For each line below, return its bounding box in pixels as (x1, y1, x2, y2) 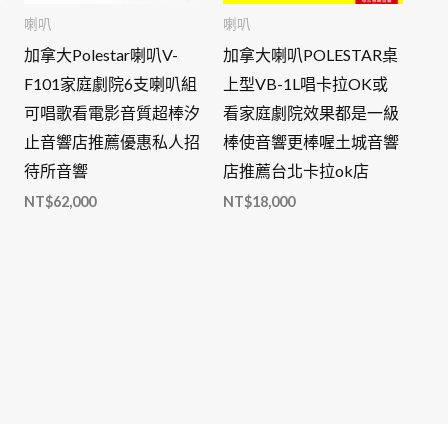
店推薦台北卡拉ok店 (223, 161, 370, 181)
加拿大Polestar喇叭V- (23, 45, 178, 65)
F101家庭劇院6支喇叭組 (23, 74, 197, 94)
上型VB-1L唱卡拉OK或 (223, 74, 389, 94)
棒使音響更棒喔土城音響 (223, 132, 400, 152)
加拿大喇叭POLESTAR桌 (223, 45, 399, 65)
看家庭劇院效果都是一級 (223, 103, 400, 123)
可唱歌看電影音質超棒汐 (23, 103, 200, 123)
